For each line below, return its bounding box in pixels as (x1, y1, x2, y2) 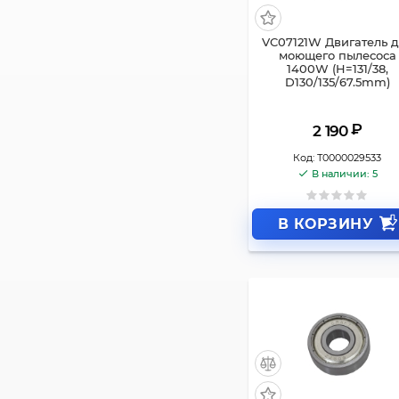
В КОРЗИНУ (277, 215, 374, 232)
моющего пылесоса (278, 48, 396, 62)
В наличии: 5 (311, 168, 378, 180)
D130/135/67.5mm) (284, 75, 390, 89)
